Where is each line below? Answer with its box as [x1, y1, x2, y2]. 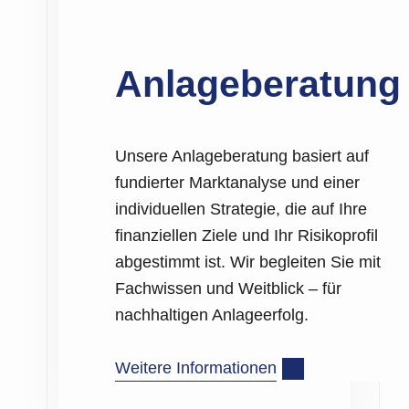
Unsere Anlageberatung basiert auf [115, 147, 369, 166]
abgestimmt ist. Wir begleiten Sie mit [115, 253, 381, 272]
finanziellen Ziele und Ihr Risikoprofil [115, 226, 378, 246]
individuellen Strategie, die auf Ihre [115, 200, 367, 219]
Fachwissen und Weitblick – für [115, 279, 341, 299]
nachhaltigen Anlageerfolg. [115, 306, 309, 325]
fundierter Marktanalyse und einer [115, 173, 360, 193]
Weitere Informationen [115, 359, 277, 378]
